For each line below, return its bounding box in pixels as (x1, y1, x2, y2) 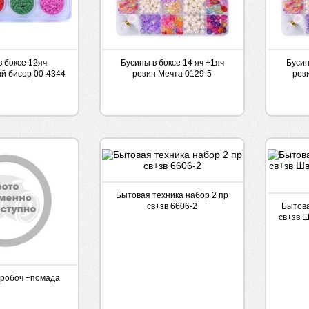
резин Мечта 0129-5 (132, 69, 212, 79)
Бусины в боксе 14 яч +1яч (120, 58, 224, 68)
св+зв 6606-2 (147, 201, 198, 211)
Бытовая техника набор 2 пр (116, 190, 229, 200)
